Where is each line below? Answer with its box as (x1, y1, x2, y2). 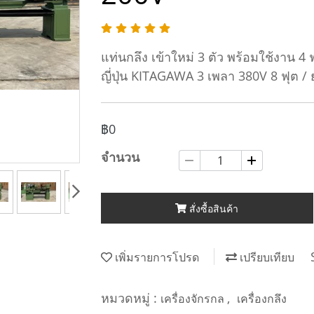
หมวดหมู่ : (101, 289, 161, 306)
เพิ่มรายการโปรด (112, 250, 199, 266)
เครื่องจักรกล (161, 290, 227, 306)
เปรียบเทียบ (237, 250, 294, 266)
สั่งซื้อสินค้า (189, 201, 239, 215)
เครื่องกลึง (237, 290, 287, 306)
